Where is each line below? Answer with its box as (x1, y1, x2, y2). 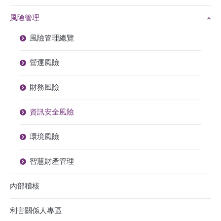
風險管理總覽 (30, 34, 74, 42)
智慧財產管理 (30, 157, 74, 166)
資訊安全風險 (30, 108, 74, 116)
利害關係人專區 (10, 206, 62, 215)
